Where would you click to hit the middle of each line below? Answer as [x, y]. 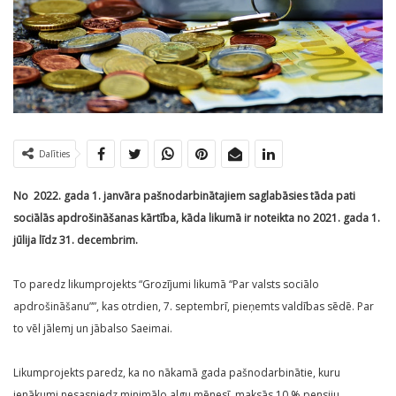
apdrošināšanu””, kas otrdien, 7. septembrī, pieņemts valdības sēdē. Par [194, 307]
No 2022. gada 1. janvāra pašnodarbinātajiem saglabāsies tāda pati [184, 196]
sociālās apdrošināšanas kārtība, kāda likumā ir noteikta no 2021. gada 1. [197, 218]
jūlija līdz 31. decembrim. [76, 240]
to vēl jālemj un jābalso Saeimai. [93, 329]
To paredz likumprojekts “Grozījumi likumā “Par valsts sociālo [166, 285]
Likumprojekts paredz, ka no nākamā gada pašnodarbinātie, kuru [177, 373]
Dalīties [54, 154]
